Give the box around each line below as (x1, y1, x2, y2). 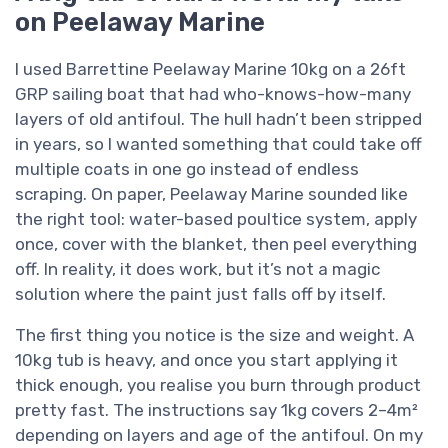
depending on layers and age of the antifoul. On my (15, 425, 423, 446)
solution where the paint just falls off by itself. (15, 284, 386, 305)
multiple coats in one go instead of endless (15, 159, 359, 180)
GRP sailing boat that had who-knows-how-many (15, 84, 411, 105)
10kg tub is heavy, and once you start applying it (15, 350, 398, 371)
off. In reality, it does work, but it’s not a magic (15, 259, 380, 280)
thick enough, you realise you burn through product (15, 375, 421, 396)
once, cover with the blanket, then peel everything (15, 234, 417, 255)
